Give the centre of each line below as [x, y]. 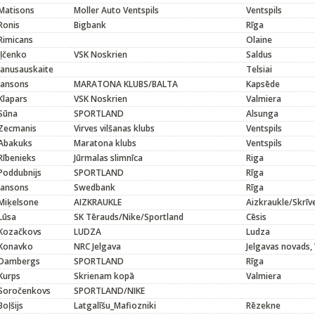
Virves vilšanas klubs [114, 128]
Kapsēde [263, 84]
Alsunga [262, 114]
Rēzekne [263, 306]
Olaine [259, 40]
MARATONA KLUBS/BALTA [126, 84]
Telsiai [259, 69]
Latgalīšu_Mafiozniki [115, 306]
